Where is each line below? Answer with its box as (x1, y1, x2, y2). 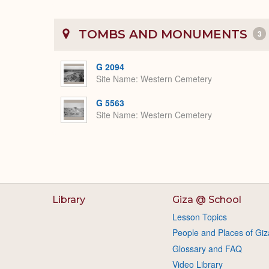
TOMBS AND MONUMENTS (75, 27, 251, 41)
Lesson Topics (172, 211, 227, 223)
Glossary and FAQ (172, 242, 242, 255)
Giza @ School (172, 194, 241, 205)
